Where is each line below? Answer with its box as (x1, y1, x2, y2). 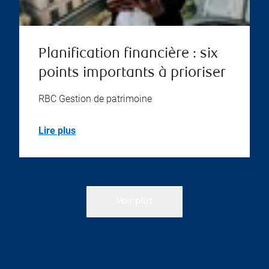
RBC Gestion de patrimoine (38, 93, 152, 105)
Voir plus (116, 196, 153, 207)
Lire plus (38, 125, 76, 137)
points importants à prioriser (38, 66, 226, 82)
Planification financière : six (38, 47, 218, 62)
